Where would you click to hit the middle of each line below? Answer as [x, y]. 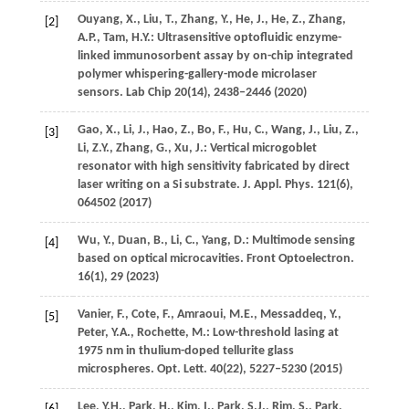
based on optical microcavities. [162, 259]
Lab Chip [148, 93]
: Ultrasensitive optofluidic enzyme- [246, 38]
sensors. [101, 93]
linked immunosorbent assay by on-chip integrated [215, 57]
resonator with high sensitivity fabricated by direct [213, 167]
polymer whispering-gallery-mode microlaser [197, 75]
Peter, [93, 333]
